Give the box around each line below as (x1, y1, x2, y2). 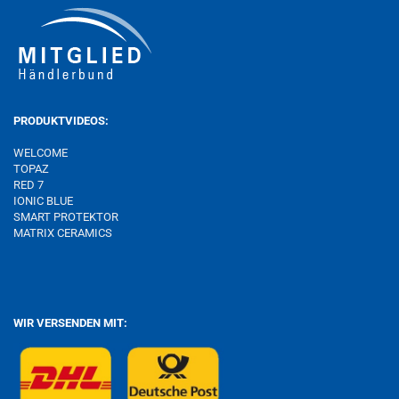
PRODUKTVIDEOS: (13, 114, 109, 127)
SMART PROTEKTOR (13, 210, 118, 224)
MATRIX (13, 226, 54, 240)
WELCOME (13, 146, 68, 159)
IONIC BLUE (13, 194, 73, 208)
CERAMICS (54, 226, 112, 240)
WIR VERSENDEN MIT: (13, 316, 127, 330)
